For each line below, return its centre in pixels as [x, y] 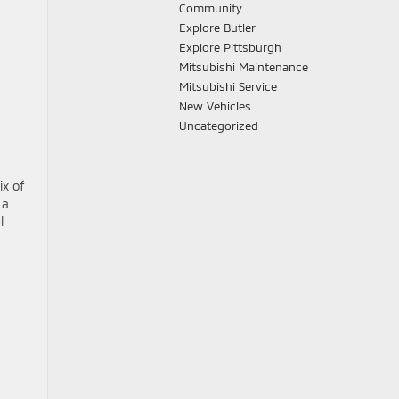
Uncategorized [219, 126]
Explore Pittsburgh [230, 47]
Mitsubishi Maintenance [244, 67]
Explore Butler [217, 28]
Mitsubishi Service [228, 86]
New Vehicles [215, 106]
